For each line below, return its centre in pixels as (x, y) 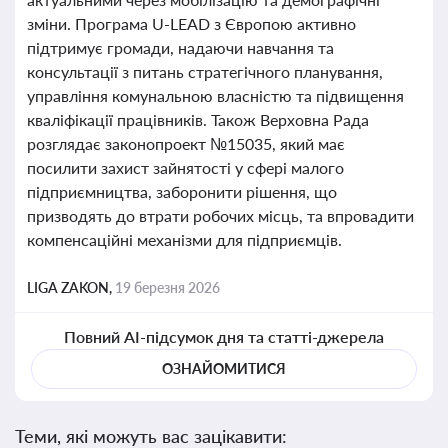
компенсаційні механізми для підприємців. (184, 239)
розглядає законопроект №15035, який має (186, 143)
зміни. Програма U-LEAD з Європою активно (191, 23)
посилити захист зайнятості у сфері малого (185, 167)
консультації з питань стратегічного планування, (205, 71)
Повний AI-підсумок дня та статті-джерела (224, 336)
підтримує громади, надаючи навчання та (180, 47)
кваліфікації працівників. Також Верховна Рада (198, 119)
